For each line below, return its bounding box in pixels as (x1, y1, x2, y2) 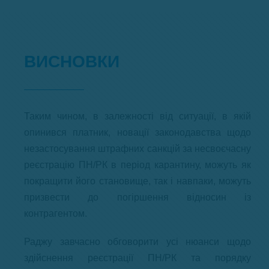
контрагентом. (24, 208, 87, 219)
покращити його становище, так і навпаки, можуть (24, 175, 251, 186)
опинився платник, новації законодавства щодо (24, 127, 251, 138)
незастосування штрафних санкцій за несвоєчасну (24, 143, 251, 154)
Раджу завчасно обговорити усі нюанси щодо (24, 236, 251, 247)
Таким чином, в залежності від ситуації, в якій (24, 110, 251, 121)
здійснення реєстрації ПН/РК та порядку (24, 252, 251, 263)
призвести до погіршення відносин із (24, 192, 251, 202)
